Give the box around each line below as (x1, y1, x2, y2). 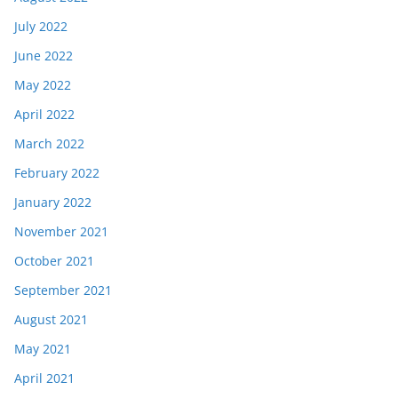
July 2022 (14, 18, 68, 35)
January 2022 (14, 194, 92, 211)
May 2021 (14, 340, 71, 357)
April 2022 (14, 106, 75, 123)
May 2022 (14, 76, 71, 93)
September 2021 (14, 282, 112, 298)
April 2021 (14, 370, 75, 386)
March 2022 (14, 135, 84, 152)
